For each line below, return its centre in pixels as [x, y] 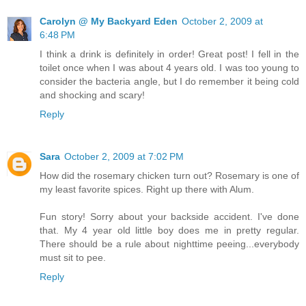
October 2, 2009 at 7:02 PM [124, 157]
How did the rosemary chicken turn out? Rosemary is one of [169, 176]
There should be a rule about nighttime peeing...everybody [169, 244]
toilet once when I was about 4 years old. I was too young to [169, 68]
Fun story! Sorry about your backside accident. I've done [169, 217]
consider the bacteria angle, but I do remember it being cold [169, 82]
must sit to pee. [73, 258]
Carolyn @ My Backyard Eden [109, 22]
